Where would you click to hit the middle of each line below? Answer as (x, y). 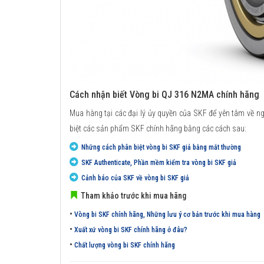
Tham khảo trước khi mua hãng (133, 195)
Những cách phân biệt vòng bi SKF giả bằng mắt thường (161, 147)
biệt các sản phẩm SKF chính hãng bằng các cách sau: (158, 128)
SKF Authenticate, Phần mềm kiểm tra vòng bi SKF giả (159, 162)
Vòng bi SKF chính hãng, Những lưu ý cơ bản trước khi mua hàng (167, 214)
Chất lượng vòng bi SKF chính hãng (125, 245)
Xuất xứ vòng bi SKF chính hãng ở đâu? (131, 230)
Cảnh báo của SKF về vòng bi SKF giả (135, 178)
